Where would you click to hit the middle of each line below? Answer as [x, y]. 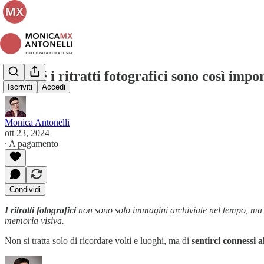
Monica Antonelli [37, 122]
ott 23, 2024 [27, 133]
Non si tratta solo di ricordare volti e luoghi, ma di [98, 240]
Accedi [54, 87]
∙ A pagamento [32, 143]
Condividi [25, 189]
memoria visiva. [34, 220]
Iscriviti [20, 87]
